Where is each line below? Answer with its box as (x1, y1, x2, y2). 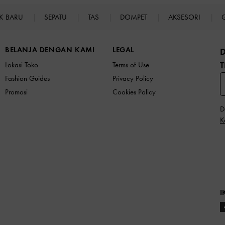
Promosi (5, 87, 28, 96)
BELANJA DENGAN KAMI (5, 45, 95, 54)
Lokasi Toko (5, 60, 38, 69)
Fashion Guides (5, 73, 50, 83)
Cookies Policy (113, 87, 156, 96)
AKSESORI (168, 12, 202, 22)
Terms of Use (113, 60, 149, 69)
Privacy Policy (113, 73, 153, 83)
